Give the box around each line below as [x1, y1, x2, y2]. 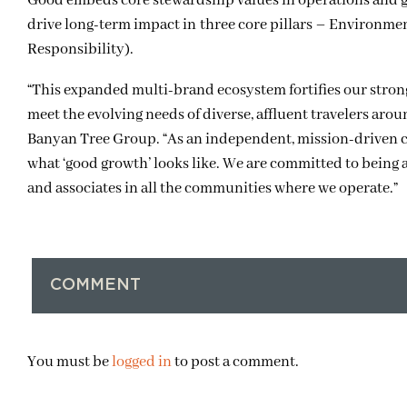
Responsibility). [27, 40, 134, 59]
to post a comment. [172, 352, 299, 372]
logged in [112, 352, 172, 372]
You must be [27, 352, 112, 372]
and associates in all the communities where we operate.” [27, 179, 398, 198]
